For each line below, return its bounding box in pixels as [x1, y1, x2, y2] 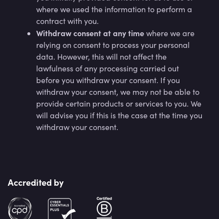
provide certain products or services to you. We [36, 98, 201, 109]
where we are [146, 28, 195, 38]
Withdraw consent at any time [36, 27, 146, 38]
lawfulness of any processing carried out [36, 63, 179, 73]
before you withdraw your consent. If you [36, 75, 180, 85]
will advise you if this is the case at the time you [36, 110, 202, 120]
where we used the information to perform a [36, 4, 192, 14]
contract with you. [36, 16, 99, 26]
